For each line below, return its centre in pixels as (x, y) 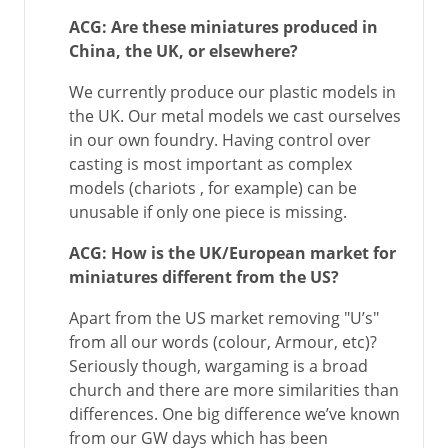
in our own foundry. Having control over (220, 140)
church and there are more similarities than (234, 390)
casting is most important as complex (210, 164)
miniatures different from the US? (204, 277)
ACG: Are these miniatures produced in (223, 27)
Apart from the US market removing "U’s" (224, 318)
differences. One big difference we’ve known (234, 414)
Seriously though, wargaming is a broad (218, 366)
